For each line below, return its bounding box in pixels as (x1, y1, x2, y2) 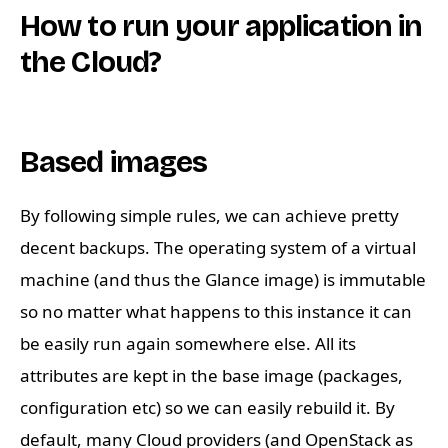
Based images (20, 144, 208, 181)
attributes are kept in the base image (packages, (20, 364, 403, 388)
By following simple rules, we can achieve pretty (20, 204, 399, 228)
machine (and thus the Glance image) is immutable (20, 268, 426, 292)
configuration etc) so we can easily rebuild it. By (20, 396, 395, 420)
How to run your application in (20, 8, 423, 45)
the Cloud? (20, 44, 162, 81)
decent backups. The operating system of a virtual (20, 236, 416, 260)
